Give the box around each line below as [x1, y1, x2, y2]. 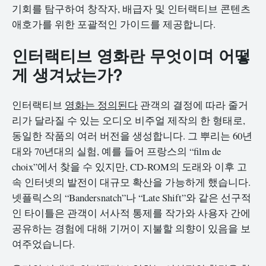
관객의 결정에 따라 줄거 [138, 97, 248, 112]
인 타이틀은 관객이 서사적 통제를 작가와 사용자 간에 [12, 205, 251, 220]
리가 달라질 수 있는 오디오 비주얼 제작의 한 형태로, [12, 113, 245, 127]
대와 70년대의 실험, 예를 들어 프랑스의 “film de [12, 144, 221, 158]
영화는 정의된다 [65, 97, 138, 112]
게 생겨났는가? [12, 62, 123, 85]
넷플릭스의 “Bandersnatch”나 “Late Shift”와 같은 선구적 [12, 190, 251, 204]
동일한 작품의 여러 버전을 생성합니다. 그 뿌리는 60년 [12, 128, 252, 142]
